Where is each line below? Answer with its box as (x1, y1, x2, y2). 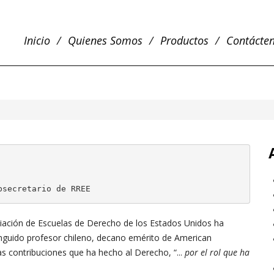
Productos (160, 33, 209, 48)
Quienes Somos (68, 33, 143, 48)
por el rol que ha (182, 246, 250, 258)
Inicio (24, 33, 50, 48)
